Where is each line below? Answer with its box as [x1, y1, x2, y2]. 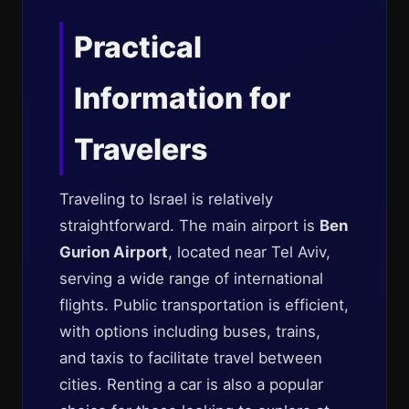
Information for [74, 80, 290, 116]
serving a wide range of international [59, 269, 323, 288]
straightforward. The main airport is [59, 216, 320, 235]
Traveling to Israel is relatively [59, 190, 273, 208]
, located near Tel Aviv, [168, 243, 330, 261]
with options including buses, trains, [59, 322, 320, 341]
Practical [74, 29, 202, 65]
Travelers [74, 131, 207, 167]
